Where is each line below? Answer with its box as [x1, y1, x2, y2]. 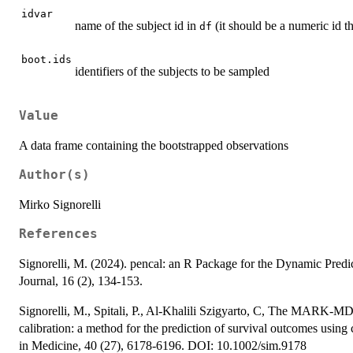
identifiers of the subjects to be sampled [75, 65, 269, 79]
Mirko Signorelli [19, 197, 101, 211]
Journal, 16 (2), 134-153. [19, 273, 143, 288]
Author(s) [19, 167, 90, 182]
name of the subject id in [75, 19, 199, 33]
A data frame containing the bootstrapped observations [19, 138, 288, 152]
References [19, 226, 98, 241]
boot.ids [21, 54, 72, 66]
